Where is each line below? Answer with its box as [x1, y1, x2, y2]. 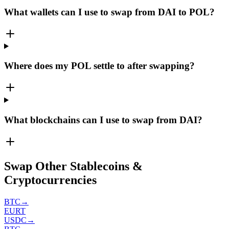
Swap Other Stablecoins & [4, 159, 143, 173]
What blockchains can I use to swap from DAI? [4, 114, 202, 125]
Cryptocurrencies [4, 173, 97, 187]
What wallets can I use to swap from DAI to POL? [4, 6, 215, 17]
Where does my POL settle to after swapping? [4, 60, 195, 72]
